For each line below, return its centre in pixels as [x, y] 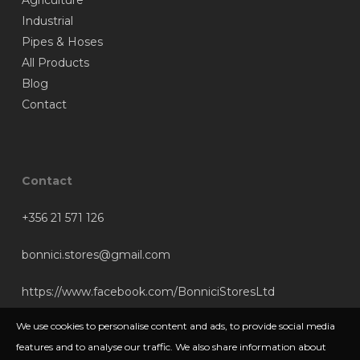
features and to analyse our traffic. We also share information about [171, 347]
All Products [55, 63]
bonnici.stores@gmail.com [96, 255]
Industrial [47, 21]
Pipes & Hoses [62, 42]
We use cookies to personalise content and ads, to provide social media [176, 326]
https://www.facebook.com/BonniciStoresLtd [148, 292]
